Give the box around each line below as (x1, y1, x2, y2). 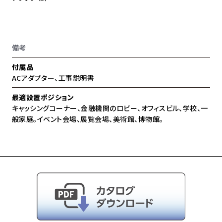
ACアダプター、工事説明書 (12, 72, 95, 83)
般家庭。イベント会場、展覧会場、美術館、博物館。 (12, 113, 164, 124)
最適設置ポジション (12, 92, 74, 102)
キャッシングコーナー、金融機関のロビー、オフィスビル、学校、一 (12, 103, 208, 113)
